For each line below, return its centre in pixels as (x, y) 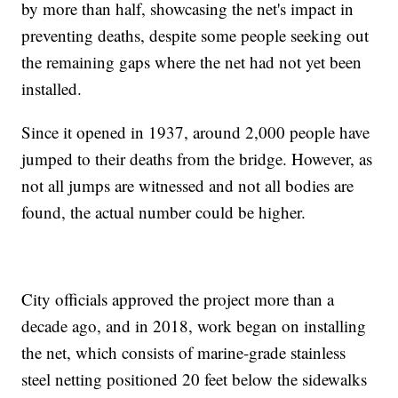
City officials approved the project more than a (178, 299)
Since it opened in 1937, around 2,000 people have (196, 132)
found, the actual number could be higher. (164, 212)
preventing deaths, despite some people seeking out (195, 36)
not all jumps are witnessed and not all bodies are (188, 186)
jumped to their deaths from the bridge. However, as (197, 159)
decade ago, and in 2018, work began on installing (194, 326)
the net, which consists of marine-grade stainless (184, 353)
